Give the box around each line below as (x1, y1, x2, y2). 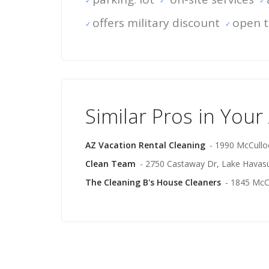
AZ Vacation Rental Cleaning (85, 139, 205, 151)
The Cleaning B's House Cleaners (85, 177, 221, 188)
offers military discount (92, 15, 220, 31)
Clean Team (85, 158, 136, 169)
